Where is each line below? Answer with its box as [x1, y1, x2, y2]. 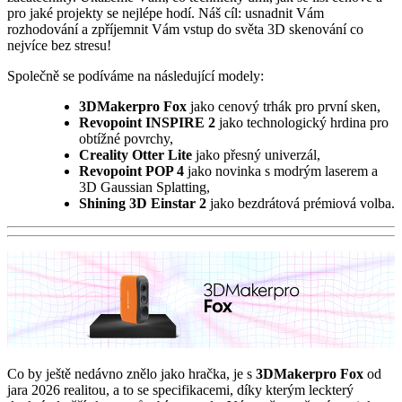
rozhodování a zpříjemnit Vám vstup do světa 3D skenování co [7, 21, 363, 37]
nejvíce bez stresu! [7, 37, 111, 53]
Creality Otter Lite [79, 146, 192, 162]
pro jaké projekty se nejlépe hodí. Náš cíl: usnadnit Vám [7, 4, 324, 21]
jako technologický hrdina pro [215, 114, 389, 130]
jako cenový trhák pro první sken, [187, 98, 380, 114]
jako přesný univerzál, [192, 146, 320, 162]
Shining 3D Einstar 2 [79, 195, 210, 211]
